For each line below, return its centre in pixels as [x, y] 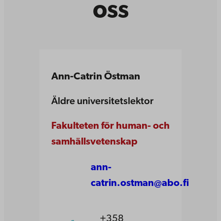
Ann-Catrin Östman [96, 77]
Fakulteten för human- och [110, 127]
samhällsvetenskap [94, 142]
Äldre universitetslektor [102, 101]
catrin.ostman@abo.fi [140, 184]
